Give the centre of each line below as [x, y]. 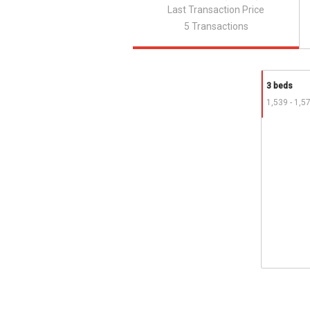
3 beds [280, 86]
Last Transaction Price [216, 10]
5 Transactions [216, 26]
